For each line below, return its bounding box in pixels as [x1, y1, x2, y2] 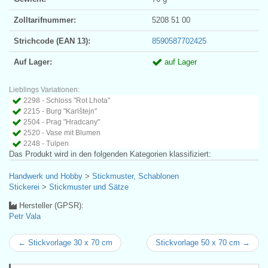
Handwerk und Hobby [9, 172, 83, 181]
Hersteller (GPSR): [17, 201, 84, 211]
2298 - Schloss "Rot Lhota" [23, 96, 110, 105]
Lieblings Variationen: [9, 86, 80, 95]
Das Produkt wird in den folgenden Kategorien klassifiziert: [9, 150, 211, 159]
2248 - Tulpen [23, 139, 69, 148]
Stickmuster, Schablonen [92, 172, 179, 181]
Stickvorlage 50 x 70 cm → [156, 238, 250, 248]
